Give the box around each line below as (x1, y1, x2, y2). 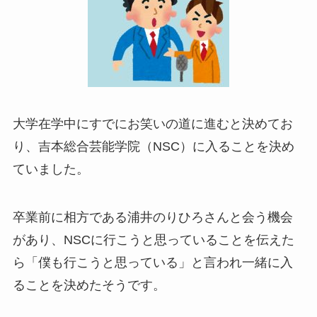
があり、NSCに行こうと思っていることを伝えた (12, 233, 294, 248)
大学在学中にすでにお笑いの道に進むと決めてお (12, 117, 293, 132)
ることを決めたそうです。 (12, 278, 166, 293)
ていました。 (12, 162, 89, 177)
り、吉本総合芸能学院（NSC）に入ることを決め (12, 139, 294, 154)
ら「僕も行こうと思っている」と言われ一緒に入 (12, 255, 293, 270)
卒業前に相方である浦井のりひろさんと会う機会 (12, 210, 293, 225)
